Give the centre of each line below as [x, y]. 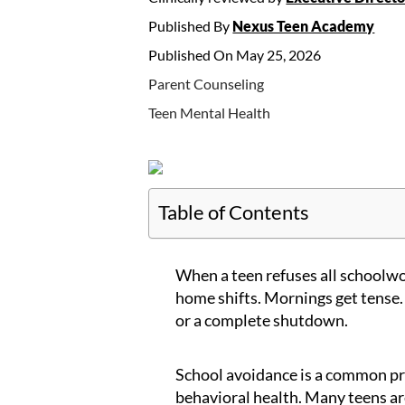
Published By [191, 26]
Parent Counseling [207, 84]
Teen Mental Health [210, 113]
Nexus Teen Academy [304, 26]
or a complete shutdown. [262, 320]
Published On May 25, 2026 [235, 55]
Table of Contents [234, 212]
